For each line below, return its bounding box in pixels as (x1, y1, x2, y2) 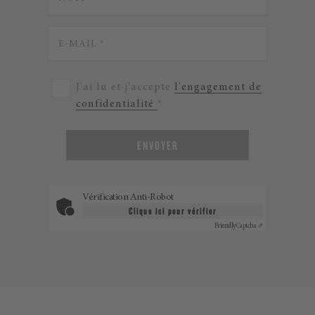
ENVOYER (136, 138, 179, 153)
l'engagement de (174, 82, 262, 93)
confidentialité (76, 98, 157, 110)
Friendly (214, 223, 236, 230)
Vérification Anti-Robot (82, 193, 174, 202)
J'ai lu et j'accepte (76, 82, 174, 93)
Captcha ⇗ (236, 223, 262, 230)
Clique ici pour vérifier (128, 205, 217, 217)
